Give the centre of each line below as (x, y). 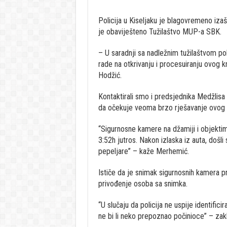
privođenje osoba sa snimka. (143, 184)
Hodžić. (111, 75)
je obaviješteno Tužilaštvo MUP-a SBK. (160, 32)
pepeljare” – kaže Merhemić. (143, 152)
